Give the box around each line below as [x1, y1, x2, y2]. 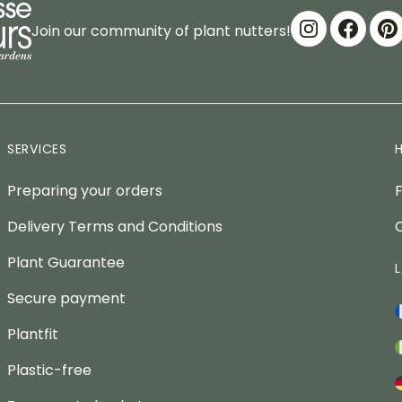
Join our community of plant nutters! [31, 21, 291, 42]
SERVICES [7, 140, 67, 159]
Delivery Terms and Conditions [7, 216, 223, 238]
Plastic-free [7, 360, 92, 381]
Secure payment [7, 288, 126, 310]
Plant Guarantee [7, 252, 125, 274]
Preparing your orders [7, 180, 162, 202]
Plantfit [7, 324, 58, 345]
